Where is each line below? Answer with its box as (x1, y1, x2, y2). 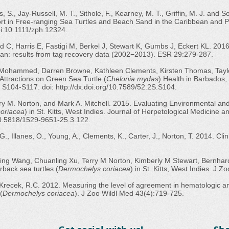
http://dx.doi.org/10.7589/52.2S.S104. (56, 83, 177, 91)
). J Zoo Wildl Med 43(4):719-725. (75, 189, 186, 197)
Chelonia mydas (106, 75, 158, 83)
